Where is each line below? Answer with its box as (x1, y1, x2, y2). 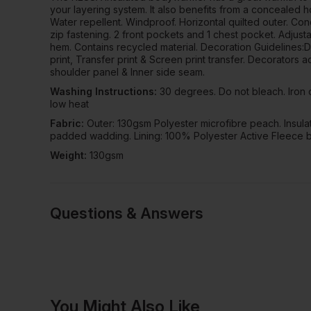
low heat (50, 97, 89, 110)
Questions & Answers (50, 203, 203, 222)
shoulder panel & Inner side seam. (50, 65, 205, 78)
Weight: (50, 149, 90, 161)
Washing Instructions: (50, 85, 160, 97)
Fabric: (50, 117, 87, 129)
